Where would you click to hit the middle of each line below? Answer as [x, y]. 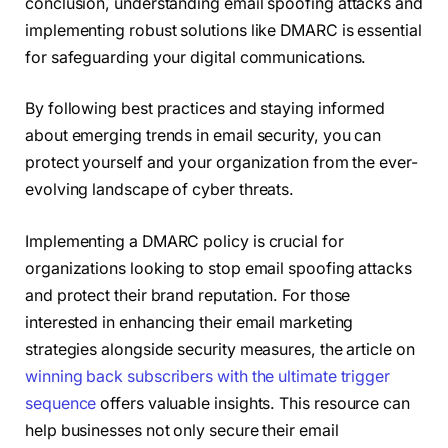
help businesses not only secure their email [182, 430]
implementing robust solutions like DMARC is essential [223, 30]
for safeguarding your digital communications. [196, 57]
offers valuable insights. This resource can [253, 403]
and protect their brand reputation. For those [188, 295]
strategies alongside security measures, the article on [220, 349]
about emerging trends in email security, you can [203, 136]
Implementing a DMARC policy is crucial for [184, 241]
